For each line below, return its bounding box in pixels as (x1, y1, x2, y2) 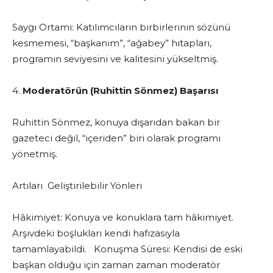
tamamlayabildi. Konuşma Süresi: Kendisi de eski (12, 243, 243, 255)
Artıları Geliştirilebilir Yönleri (12, 180, 142, 192)
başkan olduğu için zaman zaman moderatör (12, 259, 220, 271)
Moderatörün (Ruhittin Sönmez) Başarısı (23, 85, 218, 97)
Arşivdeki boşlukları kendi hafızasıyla (12, 227, 180, 239)
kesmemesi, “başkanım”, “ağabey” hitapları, (12, 37, 211, 49)
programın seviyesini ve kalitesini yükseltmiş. (12, 53, 218, 65)
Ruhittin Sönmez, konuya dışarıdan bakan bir (12, 116, 220, 129)
